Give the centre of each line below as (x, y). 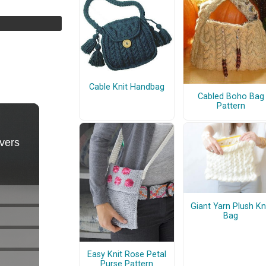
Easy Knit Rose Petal (127, 255)
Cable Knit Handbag (127, 87)
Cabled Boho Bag (231, 97)
